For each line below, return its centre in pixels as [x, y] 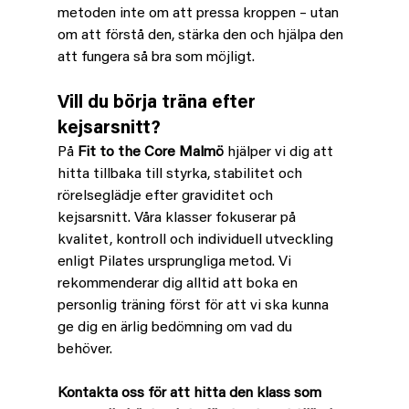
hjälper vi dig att [280, 152]
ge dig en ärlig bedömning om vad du [176, 327]
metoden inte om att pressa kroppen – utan [199, 13]
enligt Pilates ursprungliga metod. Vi [176, 262]
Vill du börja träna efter [158, 103]
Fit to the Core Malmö [150, 152]
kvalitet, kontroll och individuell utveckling [197, 240]
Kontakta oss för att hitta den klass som [191, 393]
